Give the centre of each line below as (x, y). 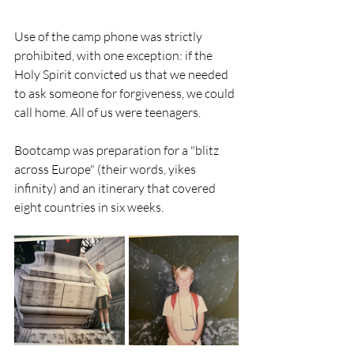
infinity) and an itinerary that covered (116, 188)
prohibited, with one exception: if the (115, 55)
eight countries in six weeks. (90, 207)
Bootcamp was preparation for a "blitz (118, 150)
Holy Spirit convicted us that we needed (122, 74)
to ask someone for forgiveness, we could (126, 93)
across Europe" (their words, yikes (106, 169)
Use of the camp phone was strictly (109, 36)
